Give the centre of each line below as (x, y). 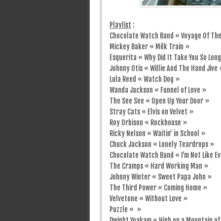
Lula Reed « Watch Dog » (145, 79)
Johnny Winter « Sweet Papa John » (161, 177)
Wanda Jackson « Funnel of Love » (158, 90)
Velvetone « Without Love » (148, 198)
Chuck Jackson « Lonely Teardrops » (162, 144)
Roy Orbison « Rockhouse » (148, 122)
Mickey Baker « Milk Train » (149, 46)
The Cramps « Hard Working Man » (159, 166)
